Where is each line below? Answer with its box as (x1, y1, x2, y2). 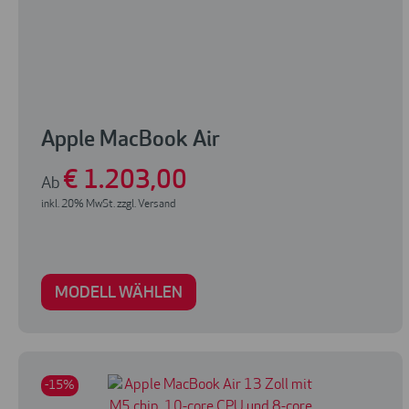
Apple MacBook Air (41, 130, 220, 152)
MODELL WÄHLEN (55, 285, 183, 303)
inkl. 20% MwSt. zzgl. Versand (41, 199, 175, 211)
